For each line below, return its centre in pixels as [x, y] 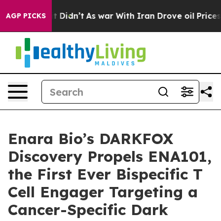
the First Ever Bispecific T [105, 174]
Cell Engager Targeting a [103, 192]
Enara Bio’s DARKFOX [91, 139]
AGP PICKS [26, 16]
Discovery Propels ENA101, [110, 156]
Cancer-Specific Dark [88, 210]
